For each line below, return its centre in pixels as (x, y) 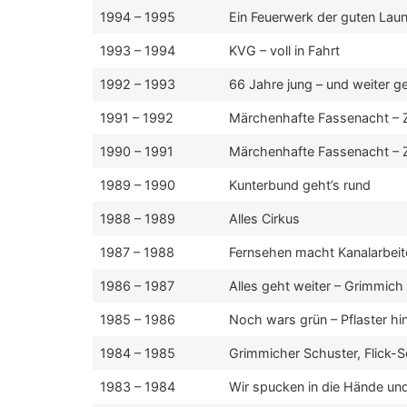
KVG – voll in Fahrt (284, 50)
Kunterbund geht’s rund (300, 185)
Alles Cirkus (264, 218)
